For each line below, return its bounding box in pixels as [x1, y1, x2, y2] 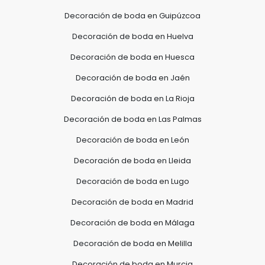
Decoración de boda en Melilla [73, 238, 192, 248]
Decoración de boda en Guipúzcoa [64, 10, 201, 21]
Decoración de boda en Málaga [70, 217, 195, 228]
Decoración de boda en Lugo [76, 176, 189, 186]
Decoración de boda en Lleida [74, 155, 191, 166]
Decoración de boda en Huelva [72, 31, 193, 41]
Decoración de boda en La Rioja [70, 93, 195, 104]
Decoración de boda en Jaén [75, 72, 190, 83]
